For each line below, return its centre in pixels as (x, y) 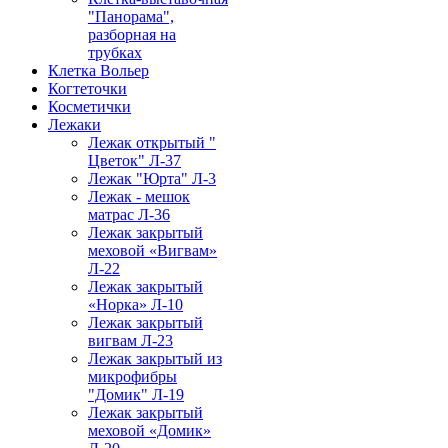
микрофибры (132, 377)
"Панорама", (131, 17)
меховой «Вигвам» (152, 251)
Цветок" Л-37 (134, 161)
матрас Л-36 (129, 215)
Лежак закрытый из (155, 359)
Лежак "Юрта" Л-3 (152, 179)
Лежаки (74, 125)
